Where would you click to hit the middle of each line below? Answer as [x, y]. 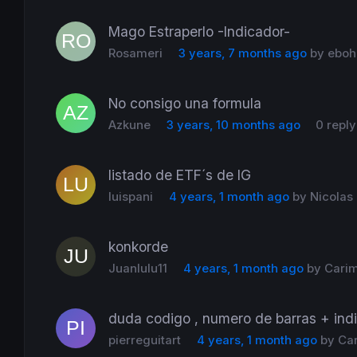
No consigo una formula [185, 103]
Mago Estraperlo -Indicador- [200, 31]
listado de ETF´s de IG [180, 175]
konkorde [139, 246]
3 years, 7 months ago [242, 53]
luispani [131, 196]
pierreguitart [145, 340]
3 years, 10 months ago [233, 125]
